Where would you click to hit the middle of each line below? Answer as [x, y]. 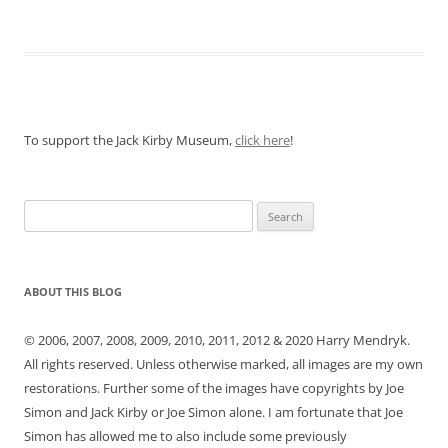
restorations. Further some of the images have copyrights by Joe [214, 388]
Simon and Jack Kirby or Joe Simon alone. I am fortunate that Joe [213, 412]
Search [43, 211]
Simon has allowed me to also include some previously [185, 436]
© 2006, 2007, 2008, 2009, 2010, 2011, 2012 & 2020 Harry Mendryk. [217, 340]
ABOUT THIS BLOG [73, 292]
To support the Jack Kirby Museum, [129, 140]
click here [262, 140]
